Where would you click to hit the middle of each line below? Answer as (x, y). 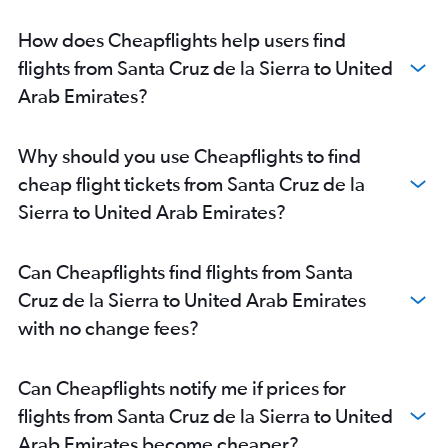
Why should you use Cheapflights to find (189, 155)
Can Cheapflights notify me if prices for (182, 387)
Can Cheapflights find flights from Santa (185, 271)
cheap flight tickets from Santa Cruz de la (191, 183)
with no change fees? (108, 327)
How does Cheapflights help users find (182, 39)
